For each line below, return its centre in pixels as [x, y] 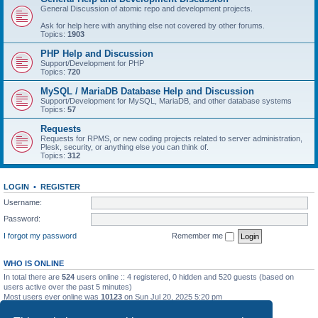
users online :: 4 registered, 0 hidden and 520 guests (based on [184, 276]
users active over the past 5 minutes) [68, 286]
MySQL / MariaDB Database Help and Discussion [147, 91]
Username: [23, 202]
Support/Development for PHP [92, 63]
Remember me [198, 235]
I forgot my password [40, 235]
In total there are [33, 276]
